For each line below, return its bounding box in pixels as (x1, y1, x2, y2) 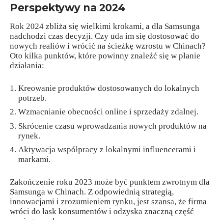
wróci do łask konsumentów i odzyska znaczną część (10, 206, 194, 216)
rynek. (18, 131, 40, 140)
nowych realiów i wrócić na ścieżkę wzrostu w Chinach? (10, 41, 206, 51)
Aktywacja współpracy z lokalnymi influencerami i (18, 145, 196, 155)
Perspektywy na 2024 (10, 1, 125, 14)
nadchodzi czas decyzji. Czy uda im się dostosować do (10, 31, 199, 41)
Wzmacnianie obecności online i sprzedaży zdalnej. (18, 107, 198, 117)
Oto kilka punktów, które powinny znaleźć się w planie (10, 51, 200, 61)
